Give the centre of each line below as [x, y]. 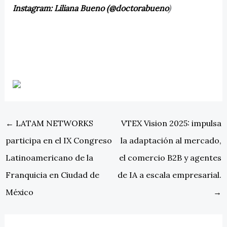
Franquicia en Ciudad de [52, 175]
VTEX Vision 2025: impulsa [172, 123]
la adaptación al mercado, [171, 141]
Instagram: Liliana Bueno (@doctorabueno [90, 8]
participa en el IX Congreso [59, 141]
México [19, 192]
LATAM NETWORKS [53, 123]
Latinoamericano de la [49, 158]
